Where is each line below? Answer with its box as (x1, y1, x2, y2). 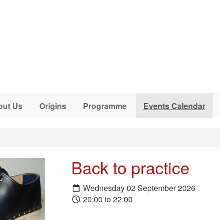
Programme (82, 100, 127, 111)
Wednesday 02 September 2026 (81, 182, 195, 193)
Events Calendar (143, 100, 205, 111)
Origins (39, 100, 66, 111)
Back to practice (71, 155, 190, 179)
